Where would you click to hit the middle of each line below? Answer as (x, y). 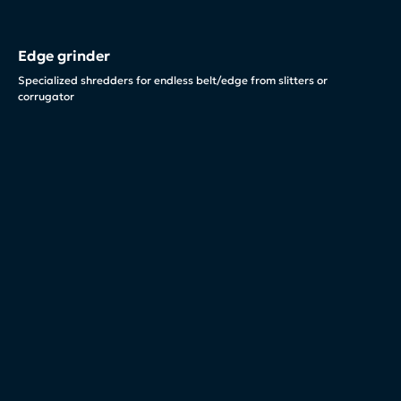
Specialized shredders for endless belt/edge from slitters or (173, 80)
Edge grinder (64, 55)
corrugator (46, 96)
